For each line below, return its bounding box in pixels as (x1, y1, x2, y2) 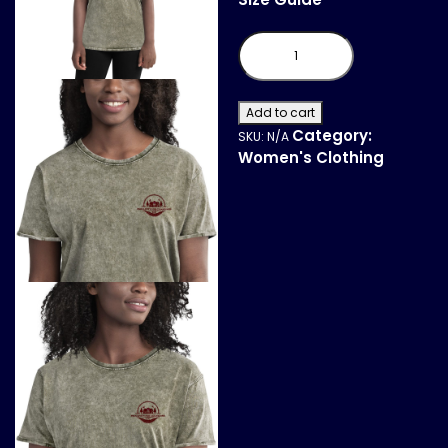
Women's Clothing (238, 146, 385, 168)
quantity (237, 63, 294, 81)
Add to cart (246, 103, 316, 121)
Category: (292, 124, 373, 146)
